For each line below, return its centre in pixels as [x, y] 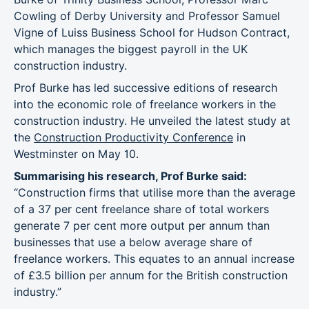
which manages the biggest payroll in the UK [131, 49]
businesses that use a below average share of [133, 242]
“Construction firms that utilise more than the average [154, 193]
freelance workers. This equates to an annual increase [154, 259]
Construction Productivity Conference [133, 138]
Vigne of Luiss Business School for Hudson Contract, [152, 33]
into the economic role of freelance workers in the [145, 104]
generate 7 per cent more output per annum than [142, 226]
